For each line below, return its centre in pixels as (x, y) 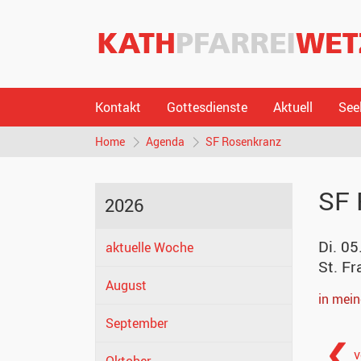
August (126, 286)
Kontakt (118, 107)
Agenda (165, 142)
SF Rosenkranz (243, 142)
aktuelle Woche (149, 248)
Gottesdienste (207, 107)
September (137, 324)
